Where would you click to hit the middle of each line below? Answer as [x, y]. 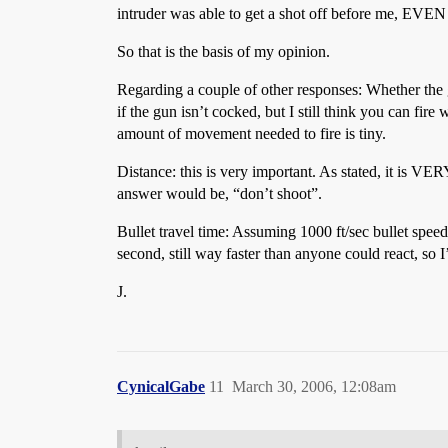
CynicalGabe [161, 386]
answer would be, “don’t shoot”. [219, 193]
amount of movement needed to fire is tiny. [251, 133]
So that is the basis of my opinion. [223, 51]
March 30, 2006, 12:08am [314, 386]
